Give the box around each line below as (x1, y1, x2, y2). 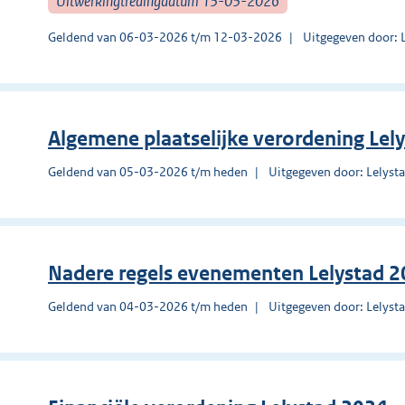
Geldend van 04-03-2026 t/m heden (48, 297, 248, 315)
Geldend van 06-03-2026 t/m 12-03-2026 (48, 28, 282, 45)
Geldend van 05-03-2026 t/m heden (48, 163, 248, 180)
